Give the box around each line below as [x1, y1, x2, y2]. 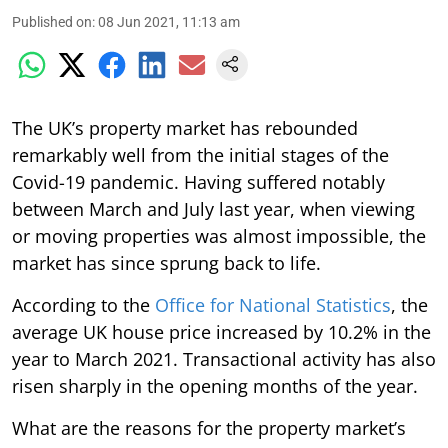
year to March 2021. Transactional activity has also [12, 347, 436, 371]
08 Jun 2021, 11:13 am [98, 14, 240, 30]
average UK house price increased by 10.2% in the [12, 320, 431, 344]
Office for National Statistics [155, 293, 391, 317]
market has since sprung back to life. [12, 251, 321, 275]
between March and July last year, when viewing [12, 197, 415, 221]
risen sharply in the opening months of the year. [12, 374, 418, 398]
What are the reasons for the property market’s [12, 416, 406, 440]
